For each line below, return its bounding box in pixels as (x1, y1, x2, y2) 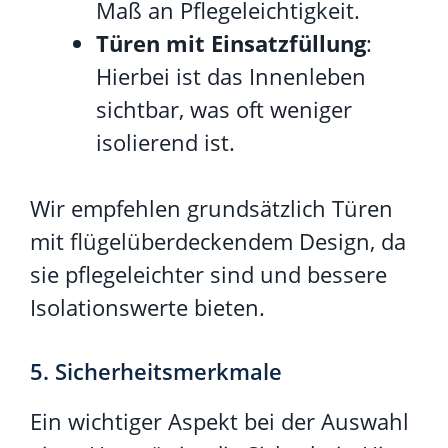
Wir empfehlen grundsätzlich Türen (30, 192, 393, 223)
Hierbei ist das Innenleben (96, 60, 366, 91)
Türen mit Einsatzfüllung (96, 27, 366, 58)
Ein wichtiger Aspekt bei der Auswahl (30, 405, 409, 436)
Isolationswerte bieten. (30, 291, 265, 322)
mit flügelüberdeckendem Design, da (30, 225, 406, 256)
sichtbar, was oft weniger (96, 93, 352, 124)
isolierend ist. (96, 126, 235, 157)
